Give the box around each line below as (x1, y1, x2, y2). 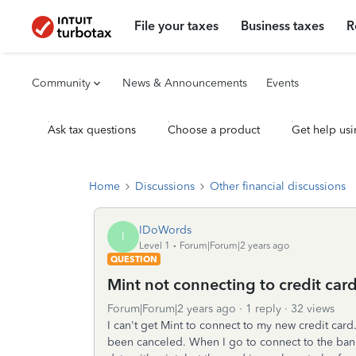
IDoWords (139, 222, 192, 237)
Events (266, 76, 299, 90)
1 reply (246, 302, 281, 315)
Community (32, 76, 91, 90)
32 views (291, 302, 335, 315)
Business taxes (241, 18, 325, 33)
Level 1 (139, 239, 170, 251)
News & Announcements (122, 76, 247, 90)
